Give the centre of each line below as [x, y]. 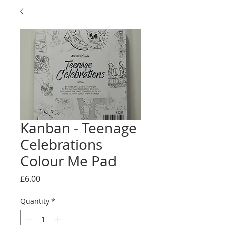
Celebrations [61, 144]
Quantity [35, 201]
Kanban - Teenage [78, 128]
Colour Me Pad [68, 161]
